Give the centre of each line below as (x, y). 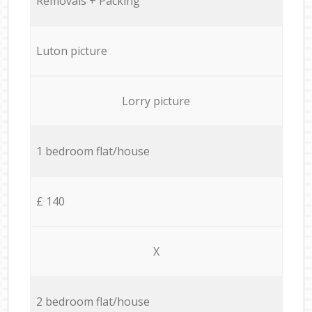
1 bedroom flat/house (93, 151)
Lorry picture (156, 101)
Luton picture (71, 50)
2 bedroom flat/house (93, 301)
